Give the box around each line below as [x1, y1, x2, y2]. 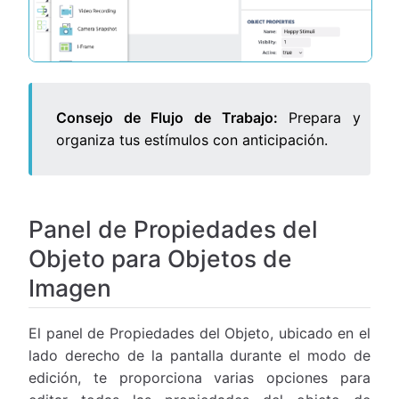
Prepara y [277, 108, 361, 126]
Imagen [28, 273, 111, 302]
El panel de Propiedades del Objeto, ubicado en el [28, 323, 370, 342]
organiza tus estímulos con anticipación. [56, 130, 329, 149]
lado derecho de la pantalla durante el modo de [28, 346, 370, 364]
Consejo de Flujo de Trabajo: [56, 108, 278, 126]
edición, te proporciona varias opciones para [28, 368, 370, 387]
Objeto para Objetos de [28, 243, 292, 273]
